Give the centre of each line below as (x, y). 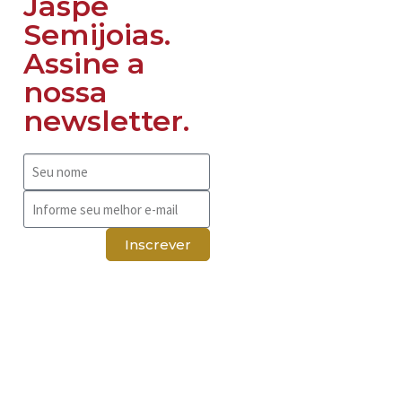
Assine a (84, 63)
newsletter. (106, 120)
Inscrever (158, 244)
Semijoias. (97, 34)
